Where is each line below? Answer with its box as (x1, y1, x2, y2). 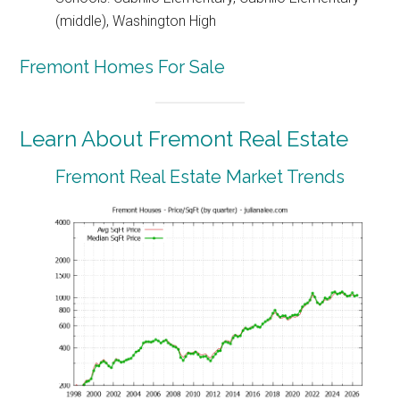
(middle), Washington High (55, 12, 217, 30)
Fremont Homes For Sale (20, 56, 226, 79)
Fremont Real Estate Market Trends (55, 166, 345, 188)
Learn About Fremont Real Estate (20, 126, 349, 153)
